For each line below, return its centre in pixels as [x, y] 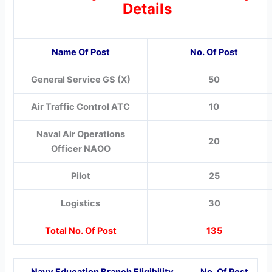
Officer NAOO [80, 148]
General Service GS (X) [80, 79]
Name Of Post [80, 52]
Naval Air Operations [80, 134]
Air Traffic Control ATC [81, 107]
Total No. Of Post [80, 230]
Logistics [81, 203]
